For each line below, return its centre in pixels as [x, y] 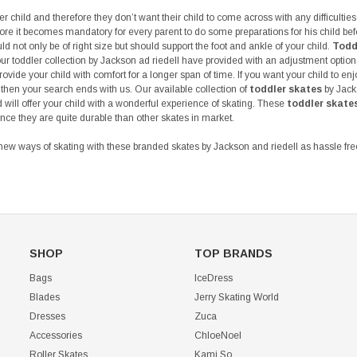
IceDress [213, 279]
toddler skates [286, 90]
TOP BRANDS [233, 254]
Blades [45, 298]
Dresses [48, 317]
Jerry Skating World [236, 298]
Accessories [56, 336]
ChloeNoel [218, 336]
